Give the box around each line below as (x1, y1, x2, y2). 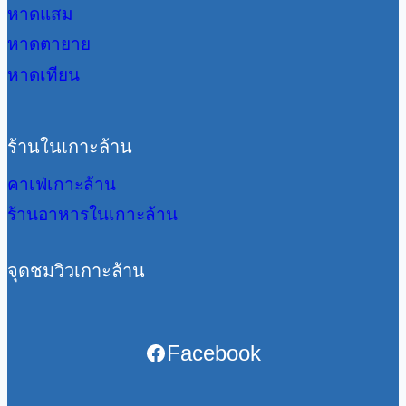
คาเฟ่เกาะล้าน (7, 174, 116, 194)
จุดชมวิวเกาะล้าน (7, 261, 145, 282)
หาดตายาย (7, 34, 91, 54)
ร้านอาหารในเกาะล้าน (7, 205, 178, 225)
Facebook (167, 341, 261, 366)
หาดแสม (7, 4, 73, 24)
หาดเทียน (7, 65, 80, 85)
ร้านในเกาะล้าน (7, 136, 132, 157)
